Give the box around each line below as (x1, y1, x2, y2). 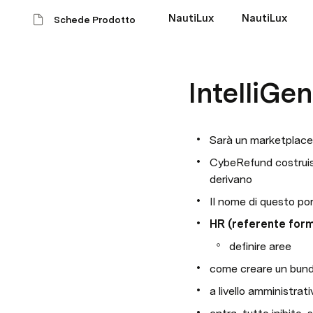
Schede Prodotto (54, 14, 136, 25)
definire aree (229, 240, 291, 253)
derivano (210, 173, 252, 186)
